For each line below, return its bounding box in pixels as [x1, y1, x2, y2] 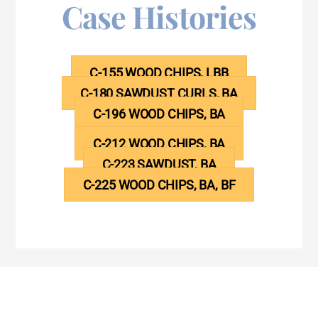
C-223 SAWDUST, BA [102, 156, 216, 172]
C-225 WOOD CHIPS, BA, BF [82, 177, 236, 192]
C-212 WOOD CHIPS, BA [92, 136, 226, 151]
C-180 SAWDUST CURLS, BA [80, 85, 238, 101]
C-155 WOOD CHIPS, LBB [89, 65, 229, 80]
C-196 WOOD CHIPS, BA [92, 106, 226, 121]
